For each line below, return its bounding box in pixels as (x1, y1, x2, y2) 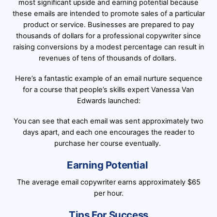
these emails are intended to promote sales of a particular (12, 9, 205, 18)
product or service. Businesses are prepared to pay (23, 20, 194, 30)
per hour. (93, 189, 124, 198)
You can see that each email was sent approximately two (14, 117, 203, 126)
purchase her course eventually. (54, 139, 163, 148)
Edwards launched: (77, 96, 140, 106)
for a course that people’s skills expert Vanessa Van (23, 85, 194, 94)
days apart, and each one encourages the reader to (22, 128, 195, 137)
